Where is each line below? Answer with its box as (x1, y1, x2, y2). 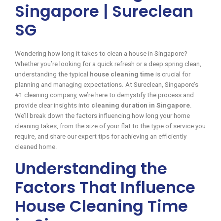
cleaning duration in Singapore (91, 101, 190, 109)
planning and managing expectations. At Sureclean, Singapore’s (15, 80, 198, 88)
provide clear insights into (15, 101, 91, 109)
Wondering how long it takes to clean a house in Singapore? (15, 49, 187, 57)
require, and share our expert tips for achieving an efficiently (15, 132, 186, 140)
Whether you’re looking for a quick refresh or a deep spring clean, (15, 60, 201, 68)
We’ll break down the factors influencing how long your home (15, 111, 190, 119)
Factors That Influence (15, 176, 195, 198)
